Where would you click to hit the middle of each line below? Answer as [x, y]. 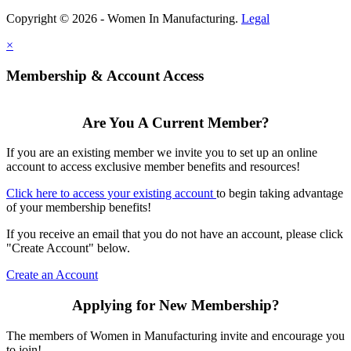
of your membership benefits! [79, 208]
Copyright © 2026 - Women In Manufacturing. [124, 19]
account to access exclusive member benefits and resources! [153, 167]
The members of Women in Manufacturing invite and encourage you [175, 335]
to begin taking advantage [280, 194]
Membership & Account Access [105, 76]
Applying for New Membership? [175, 306]
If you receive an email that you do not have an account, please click [175, 234]
